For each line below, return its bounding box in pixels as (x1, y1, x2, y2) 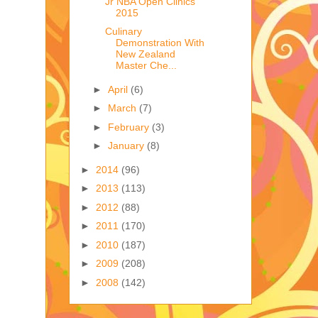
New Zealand (115, 48, 175, 60)
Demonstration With (115, 37, 204, 49)
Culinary (104, 26, 142, 38)
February (107, 121, 152, 133)
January (107, 140, 147, 152)
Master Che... (115, 60, 177, 72)
